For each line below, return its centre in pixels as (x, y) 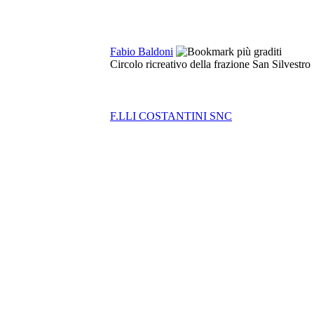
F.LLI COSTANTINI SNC (171, 116)
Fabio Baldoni (142, 52)
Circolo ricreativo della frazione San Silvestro (210, 64)
